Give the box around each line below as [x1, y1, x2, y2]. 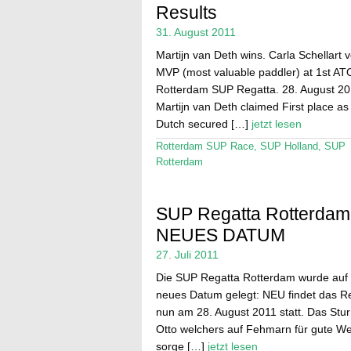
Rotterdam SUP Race [155, 141, 254, 153]
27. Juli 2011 [155, 248, 219, 261]
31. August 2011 [155, 26, 236, 39]
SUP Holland [259, 141, 318, 153]
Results [155, 2, 217, 24]
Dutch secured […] [155, 118, 251, 131]
